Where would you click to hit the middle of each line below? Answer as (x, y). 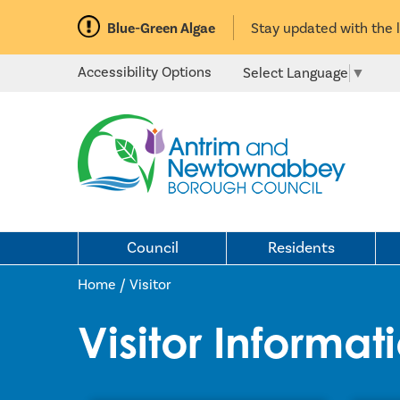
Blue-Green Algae (161, 28)
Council (152, 248)
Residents (301, 248)
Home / (104, 284)
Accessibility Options (145, 72)
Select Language (296, 73)
